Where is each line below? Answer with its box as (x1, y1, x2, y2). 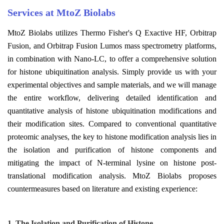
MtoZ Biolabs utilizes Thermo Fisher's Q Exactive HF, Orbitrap (7, 28, 216, 37)
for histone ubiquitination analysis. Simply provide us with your (7, 67, 216, 76)
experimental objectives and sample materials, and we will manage (7, 80, 216, 89)
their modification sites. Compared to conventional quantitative (7, 119, 216, 128)
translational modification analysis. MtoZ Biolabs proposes (7, 171, 216, 180)
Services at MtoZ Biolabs (7, 6, 115, 18)
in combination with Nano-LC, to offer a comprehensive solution (7, 54, 216, 63)
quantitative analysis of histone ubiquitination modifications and (7, 106, 216, 115)
